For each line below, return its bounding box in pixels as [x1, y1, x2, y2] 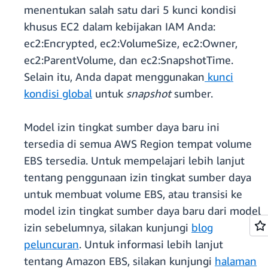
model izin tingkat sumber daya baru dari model [24, 204, 261, 218]
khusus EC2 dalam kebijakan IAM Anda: [24, 20, 215, 33]
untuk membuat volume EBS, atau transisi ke [24, 187, 242, 201]
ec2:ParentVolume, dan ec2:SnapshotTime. [24, 53, 233, 67]
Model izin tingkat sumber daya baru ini [24, 120, 220, 134]
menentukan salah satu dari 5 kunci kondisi [24, 3, 236, 17]
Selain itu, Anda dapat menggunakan [24, 70, 205, 84]
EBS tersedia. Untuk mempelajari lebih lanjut [24, 154, 245, 167]
